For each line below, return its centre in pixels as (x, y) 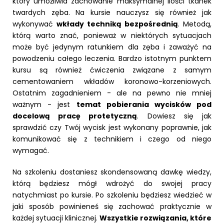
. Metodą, (195, 24)
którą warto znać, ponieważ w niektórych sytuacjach (112, 35)
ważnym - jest (44, 104)
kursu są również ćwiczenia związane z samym (112, 70)
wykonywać (34, 24)
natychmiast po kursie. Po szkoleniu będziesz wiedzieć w (112, 195)
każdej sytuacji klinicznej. (56, 218)
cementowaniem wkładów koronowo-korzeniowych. (112, 81)
